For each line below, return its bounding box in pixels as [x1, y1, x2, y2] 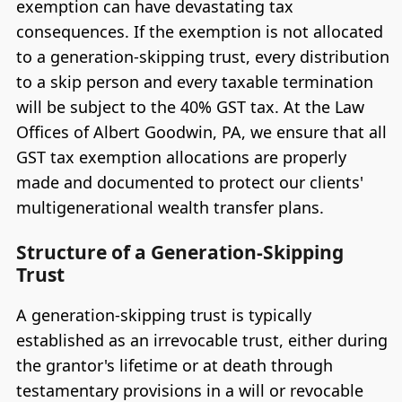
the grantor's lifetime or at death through [15, 354, 333, 376]
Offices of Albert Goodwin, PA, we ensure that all [15, 121, 387, 144]
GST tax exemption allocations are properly [15, 146, 346, 169]
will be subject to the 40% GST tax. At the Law [15, 96, 364, 118]
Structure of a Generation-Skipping [15, 239, 344, 265]
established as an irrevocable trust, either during [15, 328, 388, 351]
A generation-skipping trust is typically [15, 303, 311, 326]
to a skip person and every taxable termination [15, 71, 373, 93]
